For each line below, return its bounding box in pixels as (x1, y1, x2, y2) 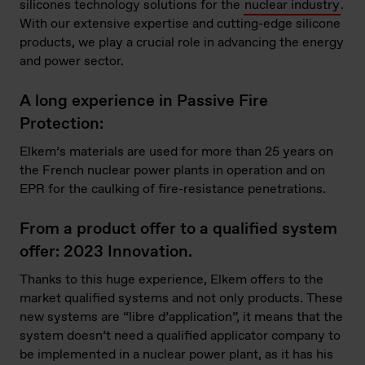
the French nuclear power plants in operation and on (20, 162, 325, 180)
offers (250, 271, 288, 289)
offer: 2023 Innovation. (20, 241, 192, 264)
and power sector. (20, 53, 124, 71)
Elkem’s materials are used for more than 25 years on (20, 143, 333, 161)
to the (288, 271, 323, 289)
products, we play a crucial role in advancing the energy (20, 34, 344, 52)
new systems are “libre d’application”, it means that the (20, 309, 343, 327)
